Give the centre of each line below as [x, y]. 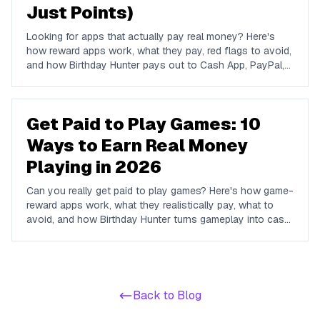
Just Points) [80, 12]
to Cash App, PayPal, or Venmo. [100, 234]
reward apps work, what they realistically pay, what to [150, 205]
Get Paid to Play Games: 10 [144, 124]
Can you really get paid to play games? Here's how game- [160, 191]
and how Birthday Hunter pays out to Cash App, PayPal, [155, 65]
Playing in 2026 [94, 167]
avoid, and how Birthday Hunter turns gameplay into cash [158, 219]
